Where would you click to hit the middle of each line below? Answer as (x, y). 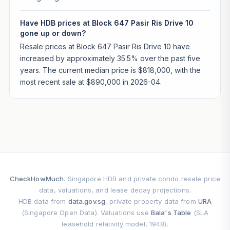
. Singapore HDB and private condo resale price (142, 179)
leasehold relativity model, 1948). (115, 224)
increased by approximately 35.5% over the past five (110, 59)
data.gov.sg (87, 202)
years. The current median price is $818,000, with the (110, 70)
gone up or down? (53, 33)
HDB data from (43, 202)
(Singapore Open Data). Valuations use (86, 213)
